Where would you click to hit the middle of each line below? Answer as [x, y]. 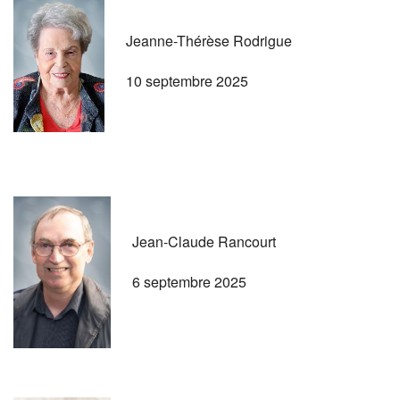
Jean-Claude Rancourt [204, 241]
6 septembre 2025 [189, 281]
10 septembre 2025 [187, 80]
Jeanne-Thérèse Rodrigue [209, 40]
